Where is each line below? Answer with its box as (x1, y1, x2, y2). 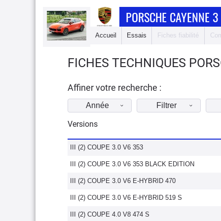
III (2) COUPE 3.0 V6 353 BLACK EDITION (70, 160, 194, 168)
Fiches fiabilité (157, 32, 199, 39)
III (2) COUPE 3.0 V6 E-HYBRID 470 (70, 177, 176, 184)
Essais (127, 32, 147, 39)
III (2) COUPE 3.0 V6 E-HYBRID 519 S (70, 194, 182, 201)
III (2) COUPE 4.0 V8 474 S (70, 211, 149, 218)
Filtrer (156, 101, 177, 110)
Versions (68, 119, 98, 129)
